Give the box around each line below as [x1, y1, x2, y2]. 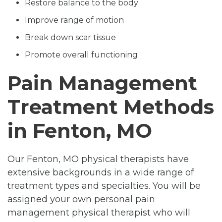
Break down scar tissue [25, 32, 116, 42]
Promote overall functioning [25, 50, 138, 59]
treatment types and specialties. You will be [7, 180, 201, 191]
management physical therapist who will [7, 207, 190, 218]
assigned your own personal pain [7, 193, 155, 205]
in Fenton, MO [7, 118, 152, 143]
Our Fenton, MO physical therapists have [7, 153, 189, 165]
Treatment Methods [7, 94, 214, 119]
